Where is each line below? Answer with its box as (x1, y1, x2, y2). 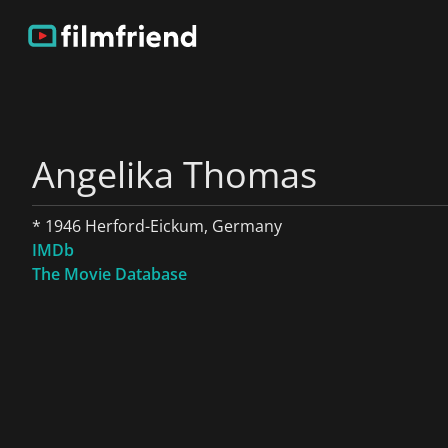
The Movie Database (32, 263, 187, 285)
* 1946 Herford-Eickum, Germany (32, 215, 282, 237)
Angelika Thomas (32, 150, 317, 199)
